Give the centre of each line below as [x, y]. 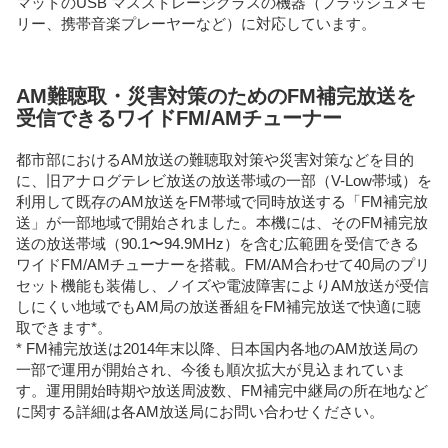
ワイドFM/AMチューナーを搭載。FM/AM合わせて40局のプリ [223, 265]
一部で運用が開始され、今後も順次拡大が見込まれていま [211, 370]
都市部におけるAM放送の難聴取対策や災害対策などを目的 [215, 160]
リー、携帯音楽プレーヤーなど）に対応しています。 [196, 24]
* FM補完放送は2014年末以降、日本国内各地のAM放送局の [217, 349]
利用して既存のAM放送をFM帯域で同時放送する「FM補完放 [222, 202]
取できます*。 [64, 328]
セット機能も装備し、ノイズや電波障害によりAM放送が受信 [222, 286]
